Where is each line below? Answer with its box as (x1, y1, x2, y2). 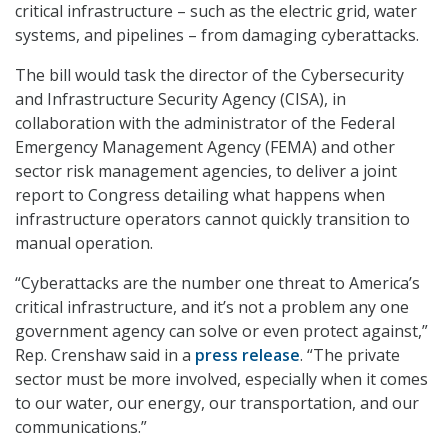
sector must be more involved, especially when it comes (15, 368, 428, 391)
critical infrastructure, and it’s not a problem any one (15, 296, 409, 319)
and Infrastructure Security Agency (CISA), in (15, 88, 346, 111)
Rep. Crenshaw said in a (15, 344, 195, 367)
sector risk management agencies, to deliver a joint (15, 160, 397, 183)
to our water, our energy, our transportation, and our (15, 392, 419, 415)
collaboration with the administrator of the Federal (15, 112, 395, 135)
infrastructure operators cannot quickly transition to (15, 208, 410, 231)
